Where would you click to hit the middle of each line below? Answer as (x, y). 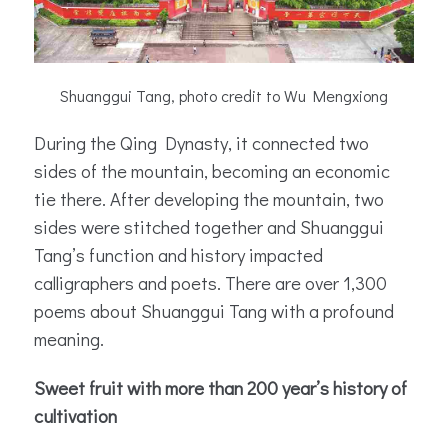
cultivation (75, 415)
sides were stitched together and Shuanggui (209, 226)
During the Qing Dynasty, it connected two (201, 142)
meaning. (69, 338)
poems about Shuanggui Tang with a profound (214, 310)
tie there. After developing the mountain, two (209, 198)
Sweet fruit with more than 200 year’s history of (220, 387)
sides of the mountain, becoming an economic (212, 170)
